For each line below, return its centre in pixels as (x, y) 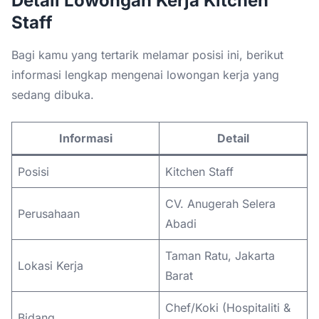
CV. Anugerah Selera (220, 203)
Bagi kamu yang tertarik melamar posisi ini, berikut (147, 54)
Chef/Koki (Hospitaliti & (228, 307)
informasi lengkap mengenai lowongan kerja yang (145, 74)
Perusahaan (49, 213)
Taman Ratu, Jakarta (220, 255)
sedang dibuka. (53, 94)
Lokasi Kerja (51, 265)
